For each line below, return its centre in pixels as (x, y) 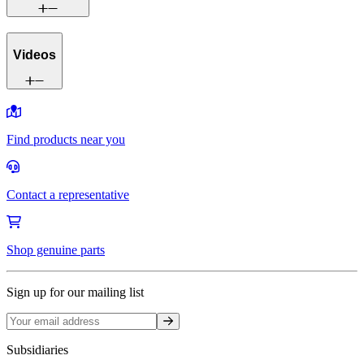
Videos (35, 54)
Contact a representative (68, 195)
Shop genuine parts (56, 250)
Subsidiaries (37, 350)
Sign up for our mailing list (75, 292)
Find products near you (66, 140)
